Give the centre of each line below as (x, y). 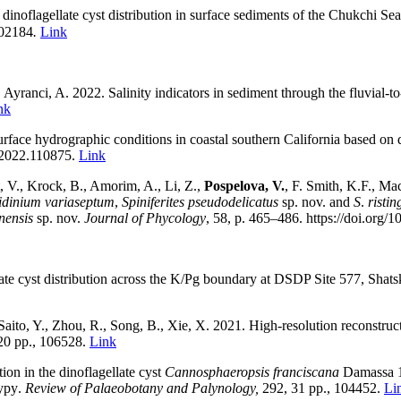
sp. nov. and (316, 201)
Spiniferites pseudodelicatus (200, 201)
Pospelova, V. (244, 185)
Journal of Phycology (145, 218)
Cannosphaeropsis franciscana (252, 371)
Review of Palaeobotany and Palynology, (144, 388)
